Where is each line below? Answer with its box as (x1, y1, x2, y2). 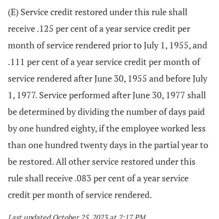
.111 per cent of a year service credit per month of (8, 56, 200, 67)
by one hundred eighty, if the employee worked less (8, 122, 206, 134)
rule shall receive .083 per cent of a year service (8, 172, 189, 184)
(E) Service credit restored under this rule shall (8, 6, 187, 18)
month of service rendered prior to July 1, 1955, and (8, 39, 207, 51)
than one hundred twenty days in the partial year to (8, 139, 208, 151)
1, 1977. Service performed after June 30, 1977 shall (8, 89, 206, 101)
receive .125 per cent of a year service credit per (8, 22, 190, 34)
